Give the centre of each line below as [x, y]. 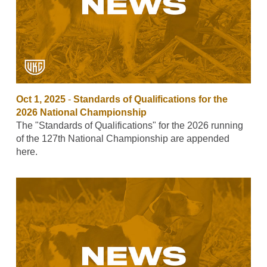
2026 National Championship [81, 112]
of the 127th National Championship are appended [122, 138]
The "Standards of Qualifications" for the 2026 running [129, 125]
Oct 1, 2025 [41, 99]
